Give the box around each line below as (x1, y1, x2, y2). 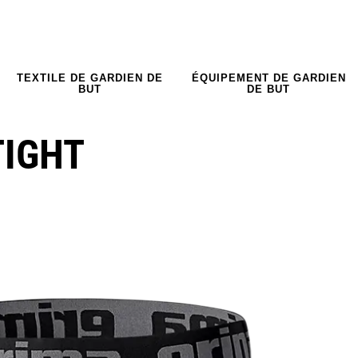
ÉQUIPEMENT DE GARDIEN (191, 71, 346, 84)
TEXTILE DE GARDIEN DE (16, 71, 163, 84)
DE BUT (247, 82, 290, 95)
